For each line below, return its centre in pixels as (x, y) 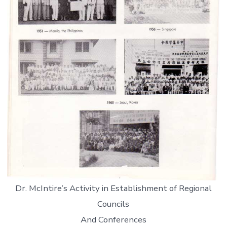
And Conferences (113, 219)
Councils (113, 204)
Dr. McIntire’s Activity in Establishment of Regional (113, 188)
